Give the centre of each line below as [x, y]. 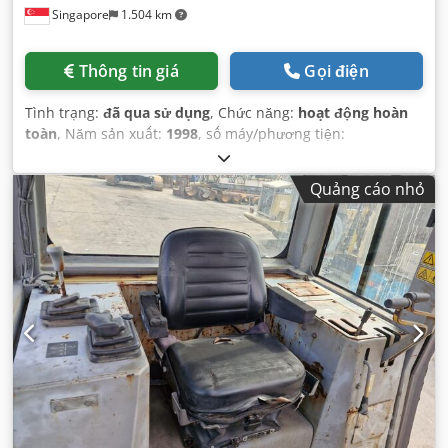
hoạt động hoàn [353, 113]
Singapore [79, 15]
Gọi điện [336, 71]
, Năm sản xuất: [111, 134]
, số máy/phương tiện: [271, 134]
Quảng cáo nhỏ [367, 189]
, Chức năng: [254, 113]
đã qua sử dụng [156, 113]
